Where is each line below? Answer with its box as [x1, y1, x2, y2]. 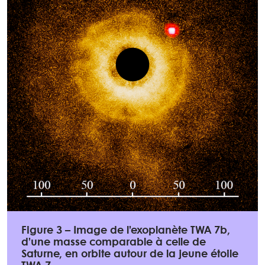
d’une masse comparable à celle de [21, 238, 206, 248]
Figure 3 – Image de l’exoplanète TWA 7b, [21, 226, 230, 237]
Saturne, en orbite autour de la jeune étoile [21, 250, 238, 260]
